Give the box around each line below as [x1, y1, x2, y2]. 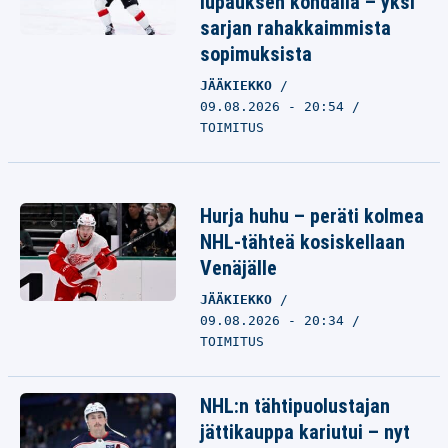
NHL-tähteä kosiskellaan [200, 230, 405, 254]
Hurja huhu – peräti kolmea [200, 204, 424, 228]
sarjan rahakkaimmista [200, 16, 391, 40]
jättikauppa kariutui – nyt [200, 420, 410, 444]
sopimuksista [200, 42, 312, 66]
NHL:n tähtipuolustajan [200, 394, 390, 418]
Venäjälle [200, 256, 277, 280]
